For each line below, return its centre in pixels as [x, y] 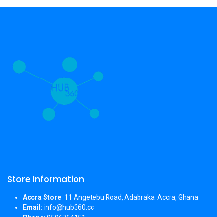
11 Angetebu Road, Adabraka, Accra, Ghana [131, 197]
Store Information [46, 179]
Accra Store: [43, 197]
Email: [33, 207]
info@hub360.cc [68, 207]
